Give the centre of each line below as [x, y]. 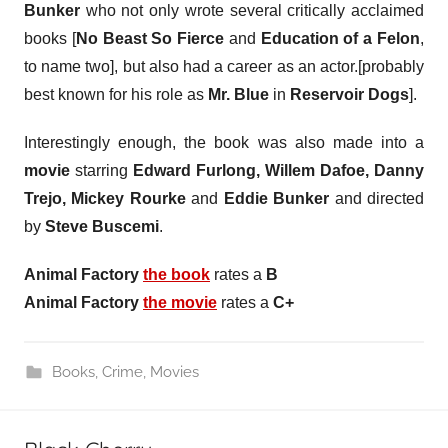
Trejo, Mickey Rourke [105, 198]
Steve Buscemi [102, 226]
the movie [180, 302]
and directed [377, 198]
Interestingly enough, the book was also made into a [224, 142]
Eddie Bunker [276, 198]
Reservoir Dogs [349, 94]
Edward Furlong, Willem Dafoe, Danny [278, 170]
